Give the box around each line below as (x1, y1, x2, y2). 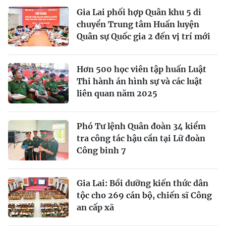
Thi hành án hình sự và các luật (77, 76, 202, 86)
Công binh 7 (77, 145, 126, 155)
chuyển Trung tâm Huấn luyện (77, 19, 199, 29)
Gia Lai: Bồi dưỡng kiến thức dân (77, 178, 208, 188)
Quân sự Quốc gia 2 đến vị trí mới (77, 31, 210, 41)
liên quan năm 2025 (77, 88, 157, 98)
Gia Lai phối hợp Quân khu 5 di (77, 7, 201, 17)
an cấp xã (77, 202, 114, 212)
